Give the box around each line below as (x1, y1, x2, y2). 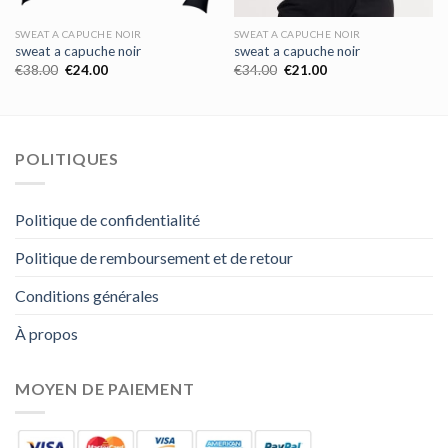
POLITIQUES (15, 149, 119, 169)
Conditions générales (15, 285, 159, 305)
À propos (15, 323, 78, 343)
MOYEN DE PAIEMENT (15, 378, 195, 398)
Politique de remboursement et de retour (15, 247, 293, 267)
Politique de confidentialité (15, 209, 200, 229)
